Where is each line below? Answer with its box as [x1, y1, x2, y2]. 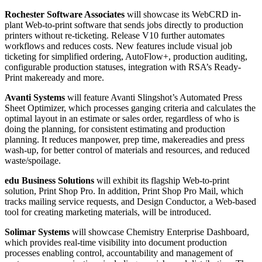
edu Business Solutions [5, 175, 94, 186]
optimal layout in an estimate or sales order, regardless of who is [5, 113, 239, 124]
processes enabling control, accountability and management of [5, 248, 233, 258]
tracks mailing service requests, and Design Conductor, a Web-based [5, 196, 256, 207]
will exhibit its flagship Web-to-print [94, 175, 229, 186]
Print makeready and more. [5, 73, 104, 83]
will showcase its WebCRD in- [125, 9, 241, 20]
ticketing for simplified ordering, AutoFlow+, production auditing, [5, 51, 247, 62]
